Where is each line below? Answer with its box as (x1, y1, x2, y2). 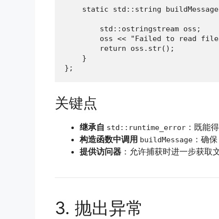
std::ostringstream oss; (65, 24, 201, 34)
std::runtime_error (107, 123, 186, 132)
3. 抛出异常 (55, 197, 143, 218)
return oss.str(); (65, 44, 175, 53)
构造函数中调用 (80, 134, 140, 144)
